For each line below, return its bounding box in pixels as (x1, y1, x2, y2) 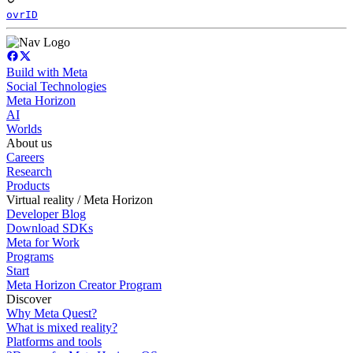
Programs (6, 250, 54, 264)
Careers (6, 150, 44, 165)
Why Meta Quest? (6, 307, 97, 321)
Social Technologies (6, 80, 106, 94)
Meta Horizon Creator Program (6, 278, 162, 292)
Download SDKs (6, 221, 93, 236)
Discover (6, 292, 51, 307)
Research (6, 165, 52, 179)
